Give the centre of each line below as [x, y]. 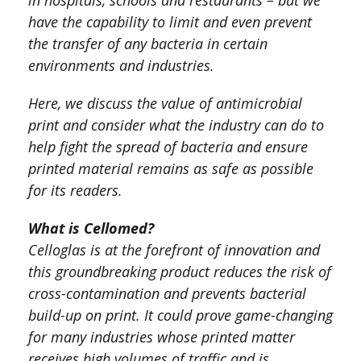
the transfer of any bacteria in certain [148, 44]
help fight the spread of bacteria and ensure [168, 147]
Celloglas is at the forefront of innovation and [174, 250]
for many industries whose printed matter [162, 337]
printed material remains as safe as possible [171, 169]
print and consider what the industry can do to [176, 125]
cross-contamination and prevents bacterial [167, 294]
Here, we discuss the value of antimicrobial [165, 104]
